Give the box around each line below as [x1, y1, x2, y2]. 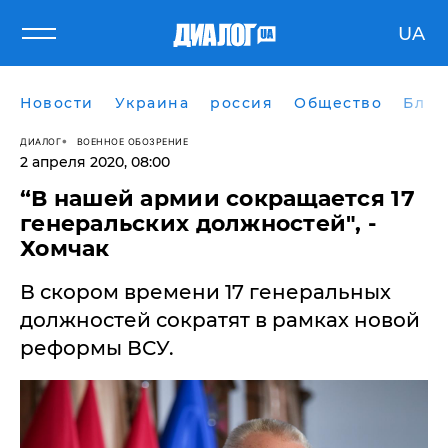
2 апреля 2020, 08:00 [20, 153, 170, 171]
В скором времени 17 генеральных [20, 280, 391, 304]
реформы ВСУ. [20, 336, 174, 360]
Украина [114, 94, 189, 112]
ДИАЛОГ [20, 135, 61, 147]
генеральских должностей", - [20, 210, 377, 237]
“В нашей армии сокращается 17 [20, 185, 415, 212]
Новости [20, 94, 94, 112]
